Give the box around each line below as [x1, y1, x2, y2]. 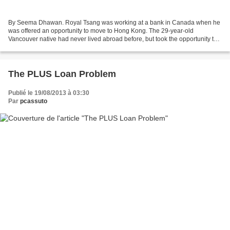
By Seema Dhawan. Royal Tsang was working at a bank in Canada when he [8, 18, 220, 26]
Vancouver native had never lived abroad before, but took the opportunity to [8, 35, 217, 43]
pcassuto [20, 97, 47, 105]
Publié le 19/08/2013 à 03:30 [8, 89, 89, 97]
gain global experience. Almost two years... [8, 43, 127, 51]
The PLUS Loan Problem [8, 68, 116, 79]
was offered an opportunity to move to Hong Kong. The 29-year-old [8, 27, 194, 34]
